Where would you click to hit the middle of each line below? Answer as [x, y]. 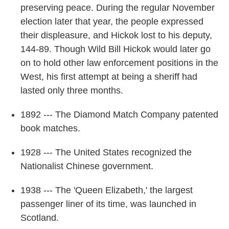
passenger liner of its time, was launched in [108, 204]
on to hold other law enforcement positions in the [119, 63]
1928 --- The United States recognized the [106, 153]
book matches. [50, 129]
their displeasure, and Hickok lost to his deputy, [116, 36]
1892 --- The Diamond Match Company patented [119, 115]
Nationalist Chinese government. [87, 166]
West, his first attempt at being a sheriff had [109, 77]
